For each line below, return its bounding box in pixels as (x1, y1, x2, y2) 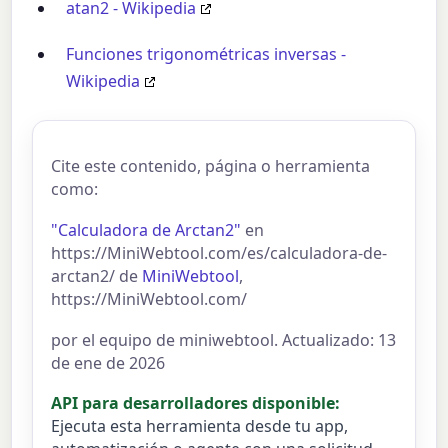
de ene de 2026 (51, 351, 166, 374)
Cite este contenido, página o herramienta (51, 155, 371, 178)
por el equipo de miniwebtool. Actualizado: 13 (51, 328, 397, 351)
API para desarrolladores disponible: (51, 392, 341, 415)
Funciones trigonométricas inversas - (66, 43, 347, 66)
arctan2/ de (51, 264, 143, 287)
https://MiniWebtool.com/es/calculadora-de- (51, 241, 388, 264)
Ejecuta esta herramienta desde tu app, (51, 415, 349, 438)
